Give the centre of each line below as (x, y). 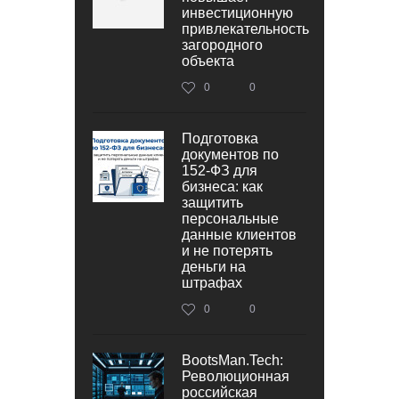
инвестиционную (237, 12)
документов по (230, 154)
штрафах (212, 282)
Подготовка (220, 138)
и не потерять (227, 250)
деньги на (214, 266)
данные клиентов (239, 234)
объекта (208, 61)
